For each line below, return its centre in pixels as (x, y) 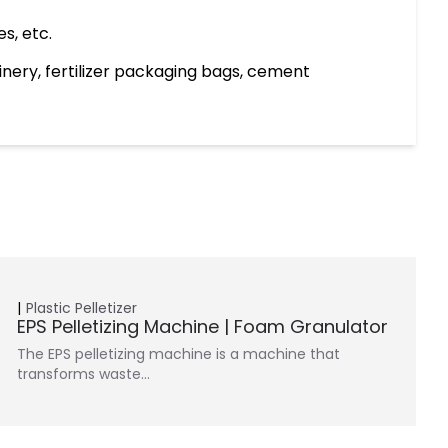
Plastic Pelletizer (82, 308)
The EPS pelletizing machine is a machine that (179, 354)
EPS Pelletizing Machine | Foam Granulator (203, 327)
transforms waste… (84, 374)
